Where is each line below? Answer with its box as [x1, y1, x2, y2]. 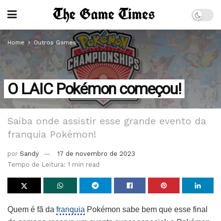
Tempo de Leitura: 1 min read [7, 160, 100, 168]
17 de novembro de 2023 [57, 149, 135, 157]
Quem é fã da [7, 205, 56, 214]
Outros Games [34, 39, 76, 46]
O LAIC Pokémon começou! [7, 79, 181, 98]
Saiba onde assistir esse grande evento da [7, 115, 206, 127]
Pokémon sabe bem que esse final [85, 205, 208, 214]
